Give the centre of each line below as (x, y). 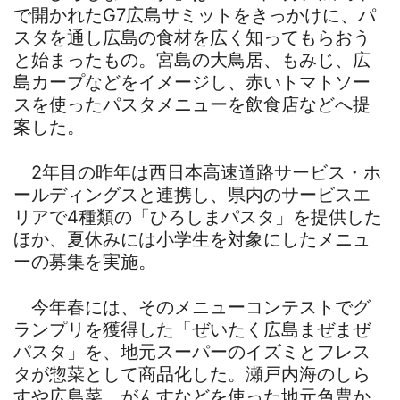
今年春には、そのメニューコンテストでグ (192, 307)
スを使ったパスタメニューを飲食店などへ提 (192, 104)
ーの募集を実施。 (85, 261)
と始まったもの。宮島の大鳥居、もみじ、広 (192, 59)
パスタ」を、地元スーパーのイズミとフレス (192, 351)
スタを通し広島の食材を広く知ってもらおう (192, 37)
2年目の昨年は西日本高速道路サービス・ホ (197, 172)
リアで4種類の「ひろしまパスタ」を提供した (198, 217)
